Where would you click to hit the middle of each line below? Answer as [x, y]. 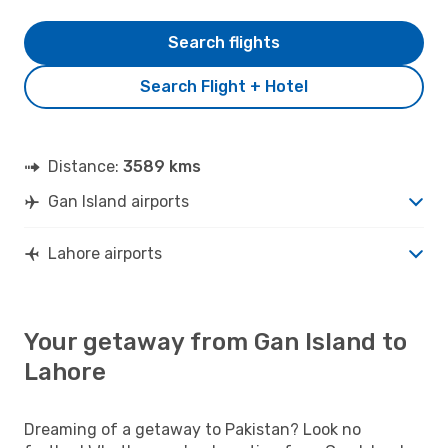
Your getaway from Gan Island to [215, 341]
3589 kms [162, 166]
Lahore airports [105, 253]
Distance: [85, 166]
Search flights [224, 42]
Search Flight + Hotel [224, 86]
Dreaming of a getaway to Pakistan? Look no [192, 429]
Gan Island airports [118, 201]
